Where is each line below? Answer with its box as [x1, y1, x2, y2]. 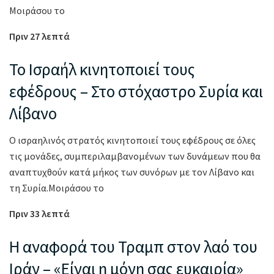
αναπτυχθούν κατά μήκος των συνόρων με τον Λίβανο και [9, 166, 254, 179]
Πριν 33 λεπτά [9, 207, 70, 220]
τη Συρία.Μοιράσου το [9, 182, 104, 194]
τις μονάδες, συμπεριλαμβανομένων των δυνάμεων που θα [9, 150, 261, 163]
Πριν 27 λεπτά [9, 30, 70, 43]
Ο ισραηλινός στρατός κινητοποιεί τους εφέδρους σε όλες [9, 134, 256, 147]
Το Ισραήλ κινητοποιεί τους [9, 58, 195, 80]
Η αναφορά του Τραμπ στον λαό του [9, 236, 257, 257]
